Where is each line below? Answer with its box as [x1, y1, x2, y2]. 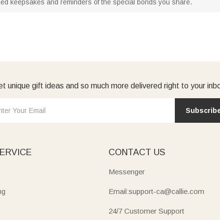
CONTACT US [109, 147, 165, 157]
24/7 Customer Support [109, 207, 184, 215]
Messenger [109, 167, 145, 176]
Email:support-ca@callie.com [109, 187, 204, 195]
